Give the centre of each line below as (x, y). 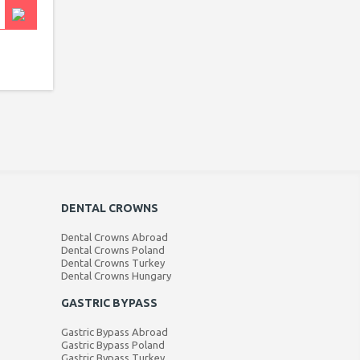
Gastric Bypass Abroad (115, 332)
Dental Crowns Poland (113, 250)
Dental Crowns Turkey (113, 263)
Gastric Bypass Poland (113, 345)
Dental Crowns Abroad (115, 237)
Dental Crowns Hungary (116, 276)
